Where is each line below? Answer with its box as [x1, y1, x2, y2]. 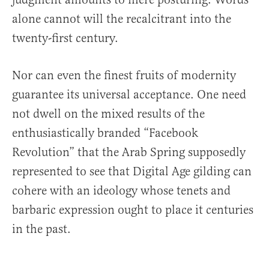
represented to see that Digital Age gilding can [12, 164, 252, 180]
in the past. [12, 222, 71, 237]
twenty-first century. [12, 31, 118, 46]
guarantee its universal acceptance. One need [12, 87, 246, 103]
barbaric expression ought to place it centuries [12, 202, 253, 218]
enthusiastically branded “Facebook [12, 125, 198, 141]
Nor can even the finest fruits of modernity [12, 68, 236, 83]
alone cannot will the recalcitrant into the [12, 11, 231, 27]
